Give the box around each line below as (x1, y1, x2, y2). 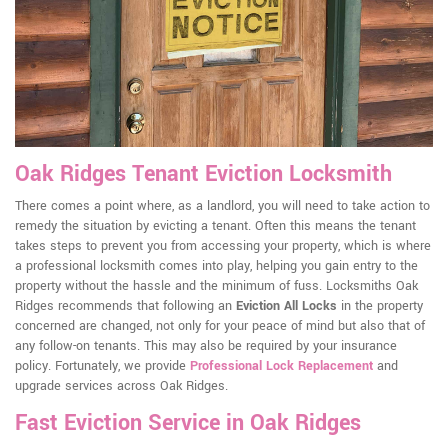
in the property (337, 297, 423, 316)
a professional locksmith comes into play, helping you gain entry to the (15, 257, 418, 276)
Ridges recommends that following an (15, 297, 236, 316)
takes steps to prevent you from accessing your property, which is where (15, 237, 431, 256)
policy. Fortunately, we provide (15, 357, 190, 376)
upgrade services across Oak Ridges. (15, 377, 228, 396)
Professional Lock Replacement (190, 357, 373, 376)
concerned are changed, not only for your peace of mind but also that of (15, 317, 425, 336)
